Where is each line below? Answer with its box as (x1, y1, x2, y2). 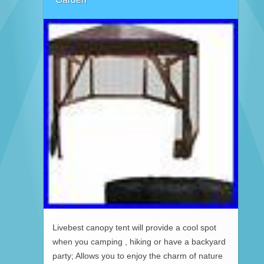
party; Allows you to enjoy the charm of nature (52, 251, 223, 260)
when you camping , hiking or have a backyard (52, 237, 226, 246)
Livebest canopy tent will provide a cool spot (52, 223, 216, 232)
